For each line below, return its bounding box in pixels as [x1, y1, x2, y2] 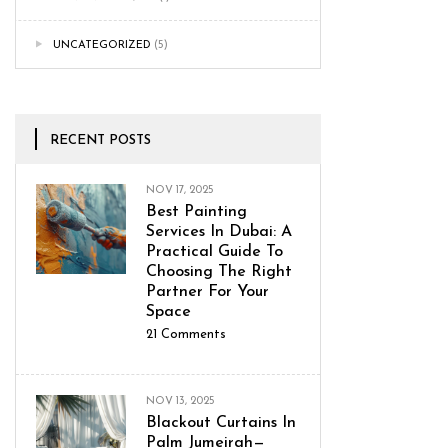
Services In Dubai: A [146, 223, 292, 240]
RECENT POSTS [50, 133, 151, 147]
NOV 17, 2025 [146, 184, 214, 196]
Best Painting [146, 203, 247, 220]
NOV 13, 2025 [146, 395, 215, 407]
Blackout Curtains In [146, 414, 296, 431]
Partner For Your [146, 283, 269, 300]
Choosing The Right [146, 263, 292, 280]
